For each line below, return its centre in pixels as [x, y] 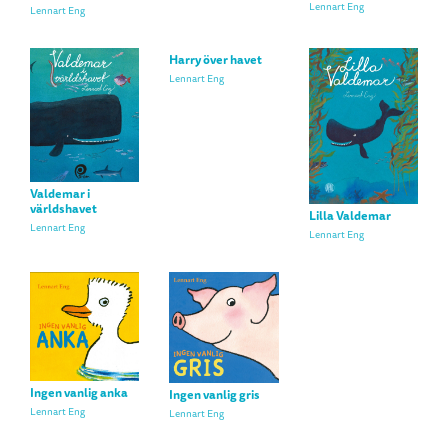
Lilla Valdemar [349, 215]
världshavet [63, 209]
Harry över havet [216, 59]
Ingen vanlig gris [215, 395]
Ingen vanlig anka [79, 393]
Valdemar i [60, 194]
